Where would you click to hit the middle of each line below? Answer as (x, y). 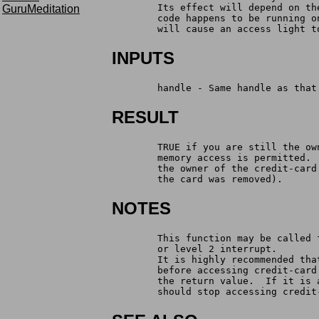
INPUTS (143, 58)
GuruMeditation (41, 9)
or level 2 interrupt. (217, 249)
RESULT (145, 117)
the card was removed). (220, 179)
